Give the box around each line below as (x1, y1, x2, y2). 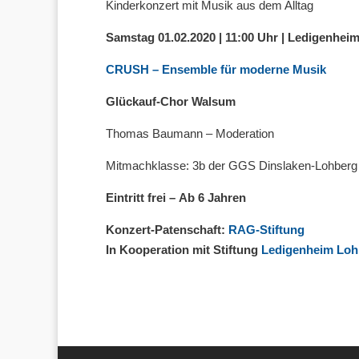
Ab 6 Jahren (179, 191, 246, 204)
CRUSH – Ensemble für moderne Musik (106, 63, 326, 76)
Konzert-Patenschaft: (106, 223, 228, 236)
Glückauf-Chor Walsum (106, 95, 236, 108)
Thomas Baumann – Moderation (106, 127, 274, 140)
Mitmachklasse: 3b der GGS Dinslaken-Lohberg (106, 159, 357, 172)
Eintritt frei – (106, 191, 175, 204)
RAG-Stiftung (228, 223, 305, 236)
